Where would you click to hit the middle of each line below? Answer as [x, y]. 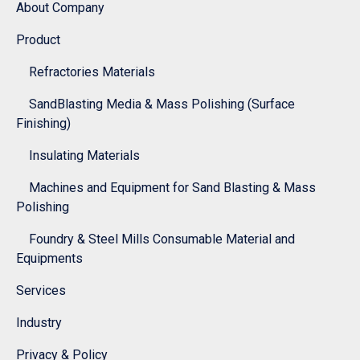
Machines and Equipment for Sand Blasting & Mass [166, 188]
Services [41, 291]
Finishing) [43, 124]
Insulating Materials [78, 156]
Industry [39, 323]
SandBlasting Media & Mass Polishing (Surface [155, 104]
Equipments [49, 259]
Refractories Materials [86, 72]
